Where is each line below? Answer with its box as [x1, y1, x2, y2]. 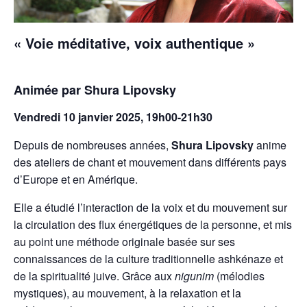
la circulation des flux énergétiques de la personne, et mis [14, 216, 292, 232]
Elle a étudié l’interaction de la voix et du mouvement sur [14, 199, 287, 215]
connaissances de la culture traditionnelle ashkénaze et [14, 250, 283, 267]
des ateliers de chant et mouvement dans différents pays [14, 153, 286, 170]
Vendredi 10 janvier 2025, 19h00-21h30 [14, 108, 212, 125]
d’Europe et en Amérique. [14, 171, 138, 187]
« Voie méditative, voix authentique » [14, 33, 255, 53]
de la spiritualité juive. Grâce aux [14, 267, 175, 284]
